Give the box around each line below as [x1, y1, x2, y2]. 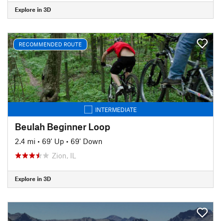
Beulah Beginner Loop [15, 120, 110, 132]
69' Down [71, 136, 103, 146]
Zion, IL [52, 150, 76, 160]
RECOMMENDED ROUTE [19, 41, 82, 47]
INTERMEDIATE [95, 106, 137, 113]
